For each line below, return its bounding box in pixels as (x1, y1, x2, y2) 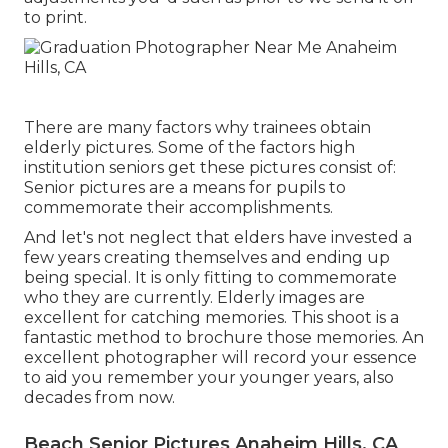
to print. (24, 7, 87, 27)
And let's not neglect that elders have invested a (24, 227, 412, 247)
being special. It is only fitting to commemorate (24, 267, 397, 287)
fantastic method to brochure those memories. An (24, 327, 424, 347)
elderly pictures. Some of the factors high (24, 137, 355, 157)
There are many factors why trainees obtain (24, 117, 371, 137)
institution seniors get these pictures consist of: (24, 157, 396, 177)
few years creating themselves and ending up (24, 247, 390, 267)
